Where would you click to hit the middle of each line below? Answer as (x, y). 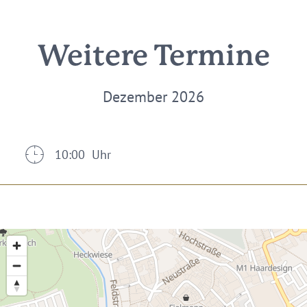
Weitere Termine (153, 57)
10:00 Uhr (83, 155)
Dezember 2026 (153, 97)
